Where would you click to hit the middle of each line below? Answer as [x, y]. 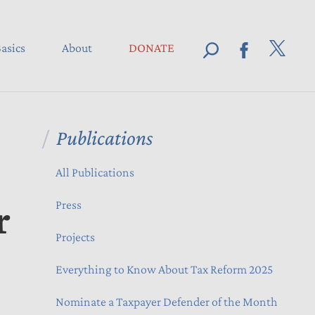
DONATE [152, 47]
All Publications [95, 172]
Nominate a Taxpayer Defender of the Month [167, 302]
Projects [75, 237]
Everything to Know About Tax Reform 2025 [164, 269]
